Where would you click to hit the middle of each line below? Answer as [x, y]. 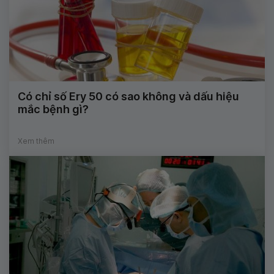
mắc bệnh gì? [53, 109]
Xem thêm [36, 141]
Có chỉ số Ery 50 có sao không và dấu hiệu [128, 96]
